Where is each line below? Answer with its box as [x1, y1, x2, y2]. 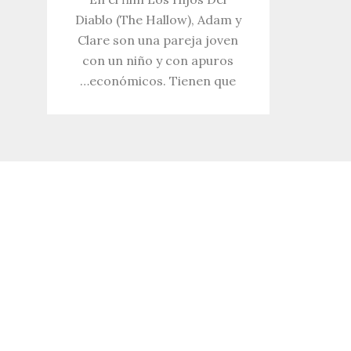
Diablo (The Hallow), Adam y [74, 12, 241, 27]
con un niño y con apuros [82, 52, 234, 68]
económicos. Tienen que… [89, 73, 237, 89]
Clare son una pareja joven [78, 32, 239, 48]
